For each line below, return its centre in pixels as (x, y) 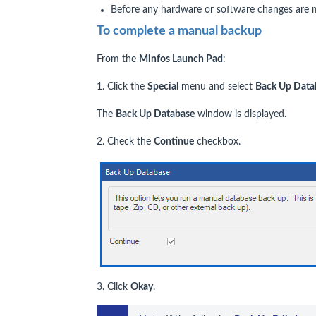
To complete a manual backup (179, 31)
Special (163, 87)
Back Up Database (155, 114)
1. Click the (122, 87)
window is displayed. (241, 114)
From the (118, 59)
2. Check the (125, 142)
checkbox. (217, 142)
